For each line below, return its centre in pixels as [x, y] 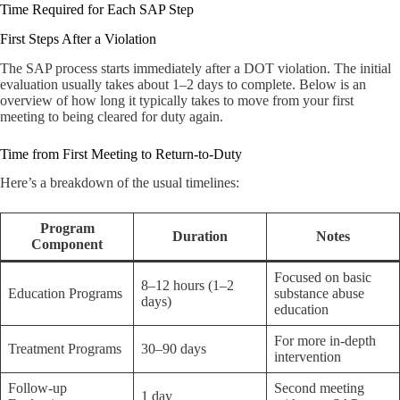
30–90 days [174, 349]
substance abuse [319, 294]
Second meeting [319, 388]
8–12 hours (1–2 [187, 286]
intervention [308, 357]
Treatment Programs [65, 349]
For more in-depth [325, 341]
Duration [200, 237]
